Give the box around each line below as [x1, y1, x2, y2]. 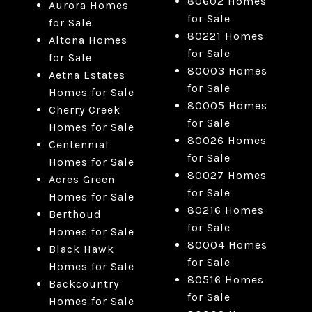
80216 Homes [187, 203, 264, 217]
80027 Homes [187, 169, 267, 182]
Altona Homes [48, 33, 127, 47]
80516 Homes [187, 273, 264, 287]
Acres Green [48, 173, 115, 187]
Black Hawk [48, 242, 114, 256]
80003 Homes [187, 64, 267, 78]
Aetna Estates [48, 68, 125, 82]
